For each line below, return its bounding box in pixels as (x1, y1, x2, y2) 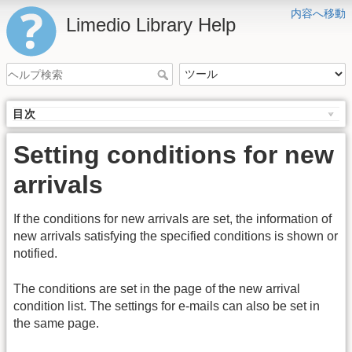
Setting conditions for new (13, 141, 334, 170)
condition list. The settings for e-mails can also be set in (13, 299, 320, 313)
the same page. (13, 316, 99, 330)
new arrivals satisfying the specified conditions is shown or (13, 229, 338, 244)
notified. (13, 247, 57, 261)
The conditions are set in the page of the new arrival (13, 281, 300, 295)
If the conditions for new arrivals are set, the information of (13, 212, 332, 226)
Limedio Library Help (66, 14, 236, 35)
